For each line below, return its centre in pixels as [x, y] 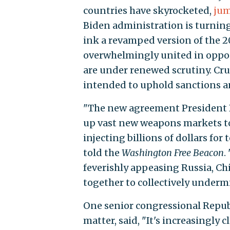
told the [102, 153]
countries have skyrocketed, [148, 11]
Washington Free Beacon [172, 153]
